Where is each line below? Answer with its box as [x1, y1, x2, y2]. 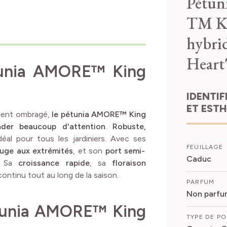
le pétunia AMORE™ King [52, 109, 146, 119]
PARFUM [186, 178, 215, 185]
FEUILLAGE [186, 143, 223, 150]
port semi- [105, 145, 145, 156]
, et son [73, 145, 105, 156]
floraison [112, 158, 146, 168]
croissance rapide [18, 158, 90, 168]
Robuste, [112, 121, 146, 131]
